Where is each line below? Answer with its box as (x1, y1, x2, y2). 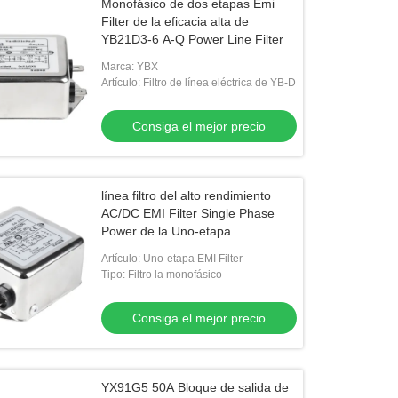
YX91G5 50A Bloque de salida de (101, 380, 290, 394)
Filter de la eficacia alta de (101, 14, 250, 28)
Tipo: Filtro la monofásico (101, 268, 223, 281)
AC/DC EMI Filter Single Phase (101, 206, 275, 220)
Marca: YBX (101, 60, 159, 73)
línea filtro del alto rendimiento (101, 188, 272, 203)
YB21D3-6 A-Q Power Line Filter (101, 32, 284, 46)
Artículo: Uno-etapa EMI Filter (101, 252, 243, 265)
